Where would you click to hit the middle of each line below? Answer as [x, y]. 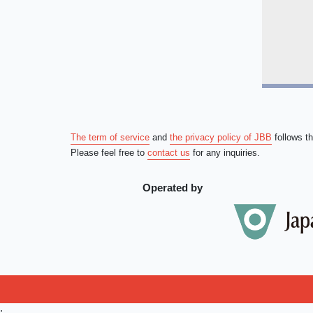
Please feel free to [109, 152]
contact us [168, 152]
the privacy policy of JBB [220, 137]
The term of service [110, 137]
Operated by [172, 187]
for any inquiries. [225, 152]
